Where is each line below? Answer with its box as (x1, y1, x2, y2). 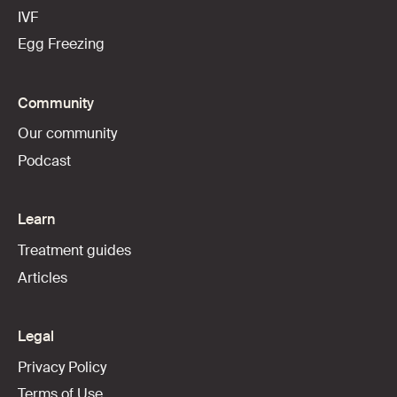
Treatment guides (17, 240, 131, 260)
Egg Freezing (17, 35, 105, 54)
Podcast (17, 151, 71, 170)
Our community (17, 124, 117, 144)
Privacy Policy (17, 357, 106, 377)
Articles (17, 268, 67, 287)
